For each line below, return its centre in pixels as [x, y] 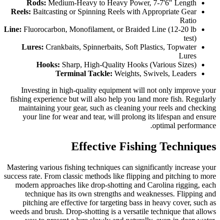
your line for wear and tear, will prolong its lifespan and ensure [119, 117]
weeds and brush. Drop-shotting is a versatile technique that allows [113, 212]
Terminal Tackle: [84, 74]
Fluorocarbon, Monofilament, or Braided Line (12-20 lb [109, 29]
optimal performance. [184, 126]
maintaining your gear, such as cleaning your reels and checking [117, 108]
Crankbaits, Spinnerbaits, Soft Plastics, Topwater [120, 47]
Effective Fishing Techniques [144, 147]
